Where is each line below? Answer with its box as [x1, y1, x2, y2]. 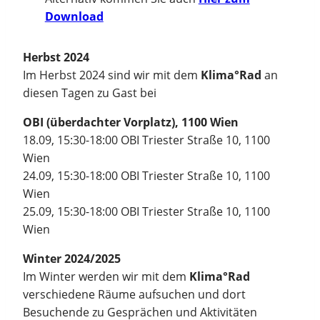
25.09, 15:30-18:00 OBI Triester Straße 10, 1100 [23, 204, 270, 220]
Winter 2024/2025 [23, 251, 121, 267]
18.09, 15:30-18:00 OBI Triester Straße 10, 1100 [23, 132, 270, 149]
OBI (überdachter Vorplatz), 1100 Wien [23, 114, 239, 131]
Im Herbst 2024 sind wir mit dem [23, 67, 201, 84]
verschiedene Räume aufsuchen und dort [23, 286, 246, 303]
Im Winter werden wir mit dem [23, 269, 189, 285]
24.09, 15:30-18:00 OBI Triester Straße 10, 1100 [23, 168, 270, 184]
